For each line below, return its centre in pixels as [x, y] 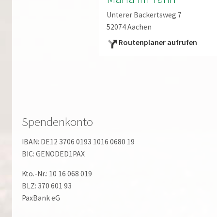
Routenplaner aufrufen [158, 42]
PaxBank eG [41, 198]
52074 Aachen [129, 27]
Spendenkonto [57, 122]
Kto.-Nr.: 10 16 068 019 [57, 173]
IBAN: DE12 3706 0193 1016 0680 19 [78, 141]
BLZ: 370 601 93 [47, 186]
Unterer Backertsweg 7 [144, 15]
